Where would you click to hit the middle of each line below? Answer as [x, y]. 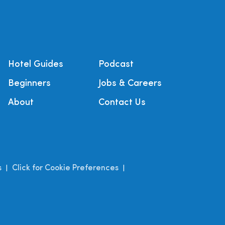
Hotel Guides [36, 65]
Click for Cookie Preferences [65, 168]
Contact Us [122, 103]
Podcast [116, 65]
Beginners [29, 84]
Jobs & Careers [130, 84]
